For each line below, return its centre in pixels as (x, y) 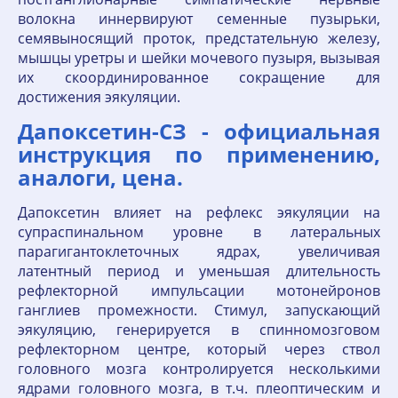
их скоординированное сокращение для (199, 77)
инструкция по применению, (199, 154)
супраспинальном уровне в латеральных (199, 232)
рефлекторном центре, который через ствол (199, 349)
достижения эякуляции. (99, 97)
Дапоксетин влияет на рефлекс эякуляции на (199, 212)
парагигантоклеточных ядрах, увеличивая (199, 251)
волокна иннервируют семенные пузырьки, (199, 19)
